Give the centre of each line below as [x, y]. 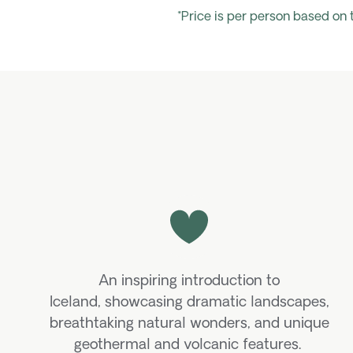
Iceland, [75, 303]
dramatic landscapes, [256, 303]
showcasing [143, 303]
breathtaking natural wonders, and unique [189, 324]
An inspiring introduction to [189, 281]
